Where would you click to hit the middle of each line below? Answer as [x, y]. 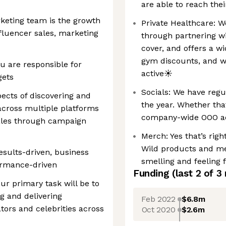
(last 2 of [194, 173]
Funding [153, 173]
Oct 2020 [158, 209]
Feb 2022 [158, 199]
